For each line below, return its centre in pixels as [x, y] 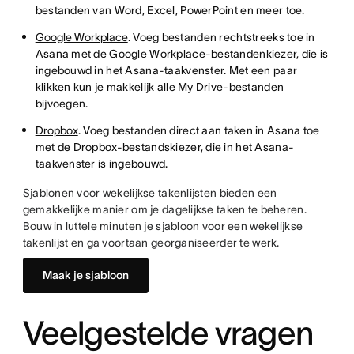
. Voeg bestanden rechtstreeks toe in [221, 37]
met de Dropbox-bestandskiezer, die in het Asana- [165, 147]
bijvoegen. [62, 104]
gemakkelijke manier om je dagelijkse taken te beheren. [164, 209]
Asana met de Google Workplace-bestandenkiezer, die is [182, 54]
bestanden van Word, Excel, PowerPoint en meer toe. [170, 10]
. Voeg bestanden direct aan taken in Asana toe [199, 130]
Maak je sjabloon [85, 275]
